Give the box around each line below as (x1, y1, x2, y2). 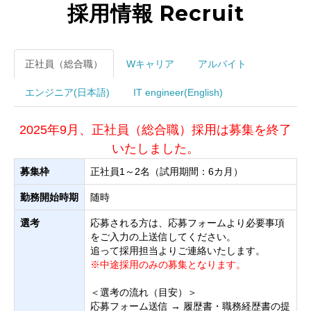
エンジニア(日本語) (25, 87, 110, 98)
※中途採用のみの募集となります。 (90, 259, 246, 270)
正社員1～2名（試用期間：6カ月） (90, 166, 243, 177)
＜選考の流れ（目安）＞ (90, 287, 197, 298)
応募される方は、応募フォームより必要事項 (90, 217, 285, 228)
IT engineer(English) (133, 87, 223, 98)
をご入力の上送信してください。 (90, 231, 236, 242)
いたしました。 (112, 142, 199, 155)
